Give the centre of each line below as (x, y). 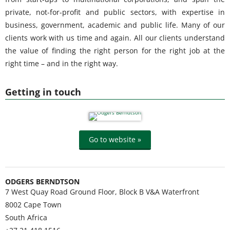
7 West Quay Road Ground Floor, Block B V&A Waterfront (102, 192)
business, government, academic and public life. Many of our (115, 25)
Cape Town (43, 205)
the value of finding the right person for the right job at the (115, 50)
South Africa (26, 217)
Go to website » (115, 139)
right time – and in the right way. (62, 63)
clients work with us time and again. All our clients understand (115, 37)
